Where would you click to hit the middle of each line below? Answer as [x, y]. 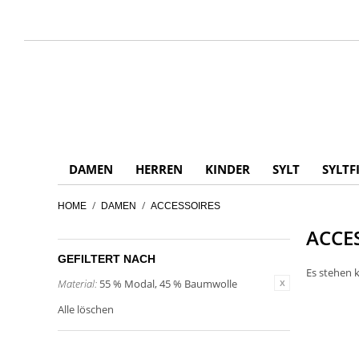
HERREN [159, 169]
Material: [77, 284]
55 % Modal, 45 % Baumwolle [168, 284]
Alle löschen [86, 309]
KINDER [228, 169]
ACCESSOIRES [186, 206]
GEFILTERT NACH [107, 259]
